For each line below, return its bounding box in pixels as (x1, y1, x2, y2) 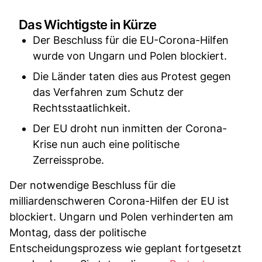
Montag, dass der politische (9, 226, 146, 239)
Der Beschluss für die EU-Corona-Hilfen (33, 33, 229, 46)
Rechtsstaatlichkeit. (33, 101, 130, 114)
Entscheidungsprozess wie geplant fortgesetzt (9, 242, 242, 254)
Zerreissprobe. (33, 153, 104, 166)
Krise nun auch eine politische (33, 137, 180, 150)
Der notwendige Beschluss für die (9, 178, 175, 191)
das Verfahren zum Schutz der (33, 85, 184, 98)
